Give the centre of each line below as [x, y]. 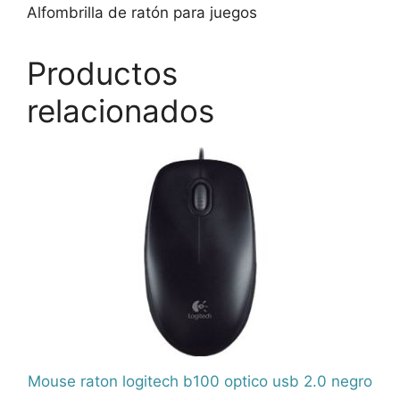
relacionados [121, 111]
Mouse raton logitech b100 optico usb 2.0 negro [200, 382]
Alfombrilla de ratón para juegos [142, 13]
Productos [102, 74]
